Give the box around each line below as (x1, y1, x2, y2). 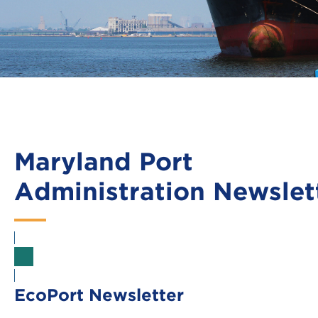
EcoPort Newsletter (14, 287, 184, 304)
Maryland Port (14, 151, 193, 175)
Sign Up (43, 251, 94, 263)
